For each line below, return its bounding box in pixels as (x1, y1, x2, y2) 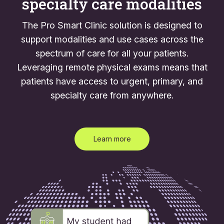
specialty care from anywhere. (50, 89, 173, 100)
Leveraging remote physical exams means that (16, 61, 207, 72)
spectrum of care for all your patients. (35, 47, 188, 58)
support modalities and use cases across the (20, 33, 203, 44)
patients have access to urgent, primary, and (21, 75, 203, 86)
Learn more (93, 134, 131, 143)
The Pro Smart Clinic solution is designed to (21, 19, 202, 30)
